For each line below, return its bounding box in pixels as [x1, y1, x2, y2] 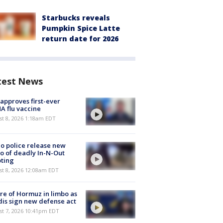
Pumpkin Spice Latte [42, 23, 120, 33]
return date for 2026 [42, 34, 118, 43]
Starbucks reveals [42, 13, 110, 22]
